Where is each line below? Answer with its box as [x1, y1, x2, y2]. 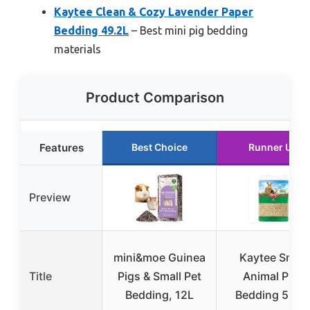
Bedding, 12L [125, 288, 194, 302]
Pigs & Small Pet [117, 269, 201, 284]
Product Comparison [86, 89, 224, 107]
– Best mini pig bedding [129, 24, 248, 37]
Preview [29, 190, 71, 205]
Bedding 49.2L [54, 24, 129, 37]
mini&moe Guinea [113, 250, 206, 265]
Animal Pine [242, 269, 304, 284]
